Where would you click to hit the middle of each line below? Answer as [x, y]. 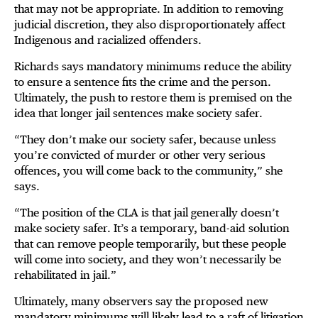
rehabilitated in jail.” [65, 275]
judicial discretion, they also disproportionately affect [150, 25]
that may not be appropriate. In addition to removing [149, 9]
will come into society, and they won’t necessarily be [148, 260]
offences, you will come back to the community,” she [148, 171]
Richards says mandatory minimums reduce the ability [153, 67]
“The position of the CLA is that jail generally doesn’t [147, 213]
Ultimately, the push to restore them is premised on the [153, 98]
